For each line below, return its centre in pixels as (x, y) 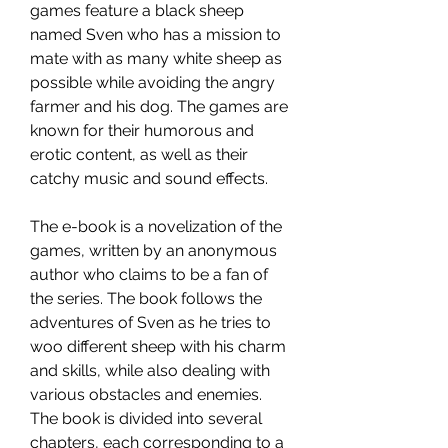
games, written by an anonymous (153, 250)
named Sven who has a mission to (155, 34)
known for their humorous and (142, 130)
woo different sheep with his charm (158, 346)
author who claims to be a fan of (149, 274)
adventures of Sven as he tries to (150, 322)
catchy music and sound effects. (149, 178)
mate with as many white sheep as (156, 58)
